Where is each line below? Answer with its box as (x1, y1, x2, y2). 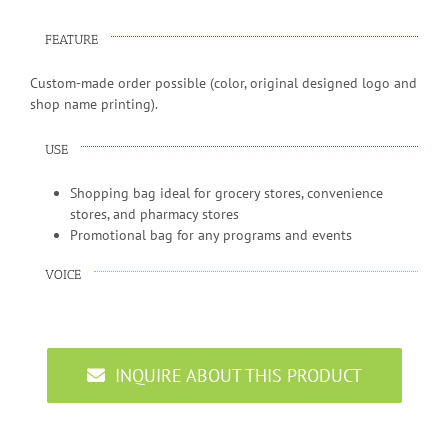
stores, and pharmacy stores (70, 204, 239, 223)
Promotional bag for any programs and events (70, 225, 352, 244)
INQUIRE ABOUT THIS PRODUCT (114, 363, 362, 387)
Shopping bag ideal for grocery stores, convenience (70, 183, 383, 202)
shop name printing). (30, 94, 158, 113)
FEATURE (45, 31, 98, 47)
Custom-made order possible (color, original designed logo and (30, 73, 417, 92)
